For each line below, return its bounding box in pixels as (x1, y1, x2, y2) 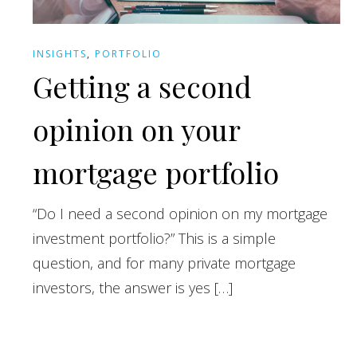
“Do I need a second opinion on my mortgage (33, 203, 328, 223)
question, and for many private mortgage (33, 253, 296, 273)
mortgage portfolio (33, 152, 280, 191)
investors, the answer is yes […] (33, 277, 233, 297)
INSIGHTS (33, 46, 88, 61)
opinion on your (33, 109, 241, 148)
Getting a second (33, 66, 253, 105)
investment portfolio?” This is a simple (33, 228, 277, 248)
